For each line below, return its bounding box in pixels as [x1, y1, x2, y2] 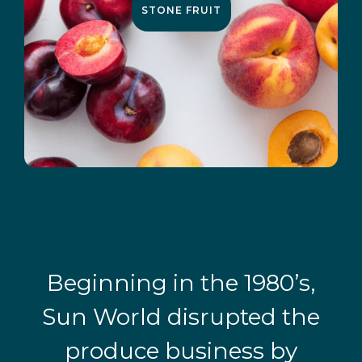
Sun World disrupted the [42, 303, 320, 330]
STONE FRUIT [141, 4, 221, 16]
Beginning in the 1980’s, [47, 269, 315, 297]
